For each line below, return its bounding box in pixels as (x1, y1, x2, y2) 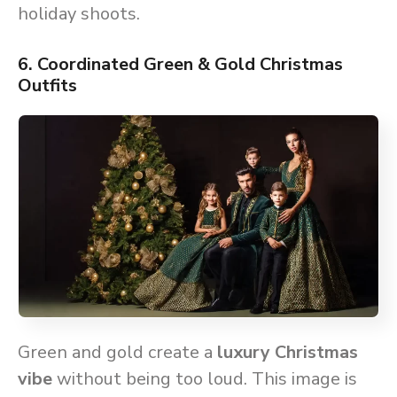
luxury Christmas (217, 340, 358, 365)
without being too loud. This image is (52, 367, 357, 392)
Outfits (18, 73, 77, 97)
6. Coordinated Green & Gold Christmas (18, 51, 343, 76)
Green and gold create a (18, 340, 217, 365)
